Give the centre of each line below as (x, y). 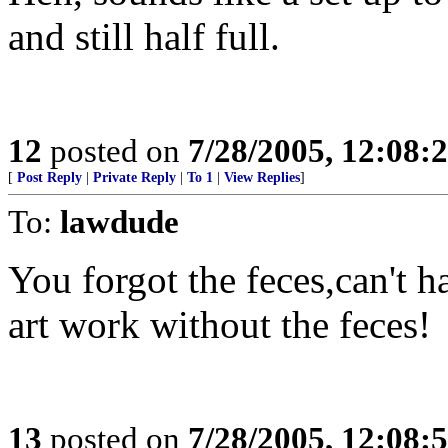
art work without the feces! (219, 324)
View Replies (262, 177)
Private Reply (134, 177)
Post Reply (49, 177)
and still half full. (144, 36)
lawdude (119, 221)
